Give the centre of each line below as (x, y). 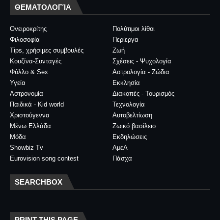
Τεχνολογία (129, 104)
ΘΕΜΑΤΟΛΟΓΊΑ (43, 7)
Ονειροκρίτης (28, 29)
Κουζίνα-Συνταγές (36, 61)
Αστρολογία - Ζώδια (141, 72)
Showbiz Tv (27, 148)
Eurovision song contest (44, 158)
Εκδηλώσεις (130, 137)
